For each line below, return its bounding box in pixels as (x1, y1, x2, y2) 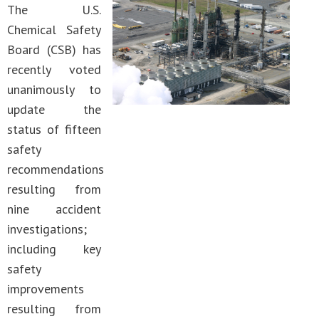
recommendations (7, 161, 104, 177)
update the (7, 101, 101, 117)
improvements (7, 281, 84, 297)
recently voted (7, 61, 101, 78)
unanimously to (7, 81, 101, 98)
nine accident (7, 201, 101, 217)
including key (7, 241, 101, 257)
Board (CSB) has (7, 41, 101, 58)
